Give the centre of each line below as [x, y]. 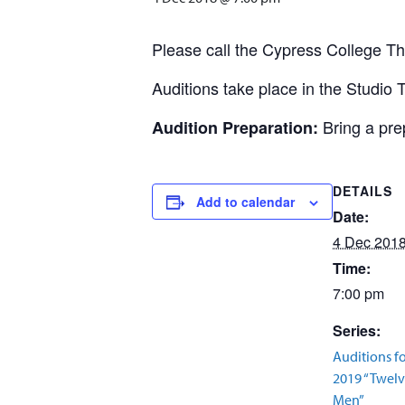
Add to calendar [245, 202]
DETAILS [363, 191]
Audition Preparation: [235, 127]
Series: [357, 330]
